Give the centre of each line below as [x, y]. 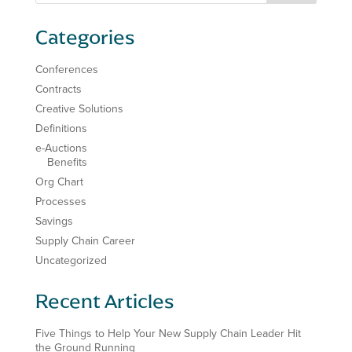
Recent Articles [104, 301]
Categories [85, 37]
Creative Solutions [79, 108]
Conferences [66, 69]
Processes [60, 201]
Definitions [61, 128]
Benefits [67, 162]
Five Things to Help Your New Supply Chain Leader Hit [168, 333]
